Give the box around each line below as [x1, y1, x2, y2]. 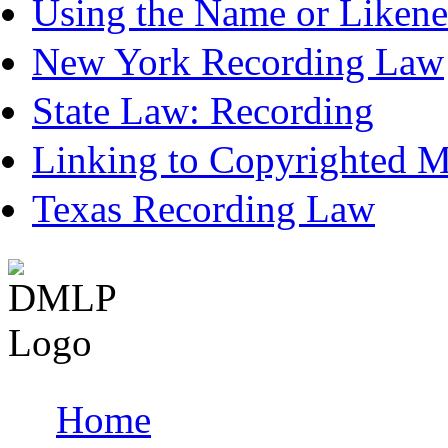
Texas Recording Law [32, 186, 375, 230]
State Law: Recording [32, 88, 374, 132]
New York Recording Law [32, 39, 444, 83]
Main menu [8, 416, 126, 443]
